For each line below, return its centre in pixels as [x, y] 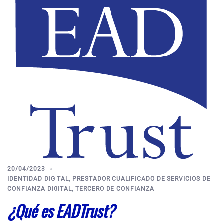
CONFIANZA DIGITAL [40, 189]
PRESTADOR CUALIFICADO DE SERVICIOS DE [141, 179]
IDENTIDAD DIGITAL [38, 179]
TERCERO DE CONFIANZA [115, 189]
